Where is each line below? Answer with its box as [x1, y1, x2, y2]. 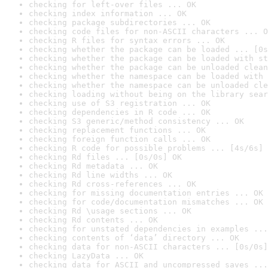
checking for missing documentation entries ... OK [29, 188, 263, 197]
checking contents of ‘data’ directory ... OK [29, 233, 239, 242]
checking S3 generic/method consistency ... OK [29, 117, 244, 126]
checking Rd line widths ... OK [29, 170, 172, 179]
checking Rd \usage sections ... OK [29, 206, 191, 215]
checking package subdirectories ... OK [29, 18, 211, 27]
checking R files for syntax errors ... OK [29, 36, 225, 45]
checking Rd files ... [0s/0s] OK [29, 153, 182, 162]
